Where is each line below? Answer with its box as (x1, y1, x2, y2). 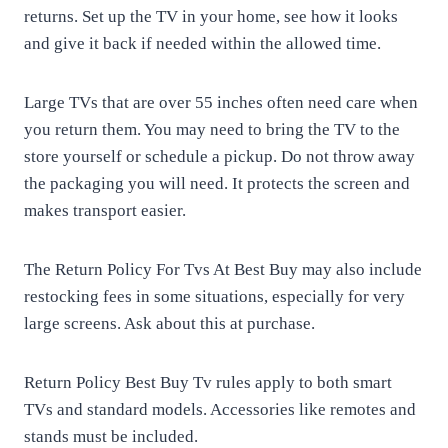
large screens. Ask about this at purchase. (24, 314, 315, 333)
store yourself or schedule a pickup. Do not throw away (24, 147, 415, 166)
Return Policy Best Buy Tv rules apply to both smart (24, 373, 392, 392)
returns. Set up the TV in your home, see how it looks (24, 7, 398, 26)
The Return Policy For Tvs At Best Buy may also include (24, 260, 422, 279)
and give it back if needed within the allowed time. (24, 34, 381, 53)
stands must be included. (24, 427, 198, 446)
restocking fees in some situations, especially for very (24, 287, 405, 306)
